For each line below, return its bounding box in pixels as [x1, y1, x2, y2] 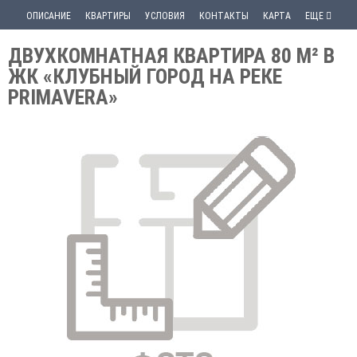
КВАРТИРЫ [84, 10, 131, 22]
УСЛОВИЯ [144, 10, 185, 22]
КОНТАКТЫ [198, 10, 249, 22]
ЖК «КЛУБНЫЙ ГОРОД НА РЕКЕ [8, 65, 282, 88]
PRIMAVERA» [8, 85, 118, 109]
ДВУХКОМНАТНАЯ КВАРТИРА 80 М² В [8, 44, 335, 68]
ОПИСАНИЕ [25, 10, 71, 22]
